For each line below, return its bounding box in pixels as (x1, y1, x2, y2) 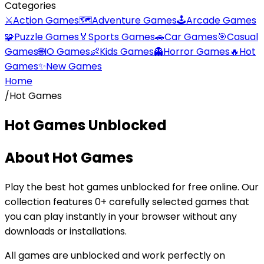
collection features (5, 194, 95, 209)
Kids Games (100, 45, 154, 58)
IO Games (44, 45, 90, 58)
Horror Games (163, 45, 230, 58)
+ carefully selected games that (101, 194, 249, 209)
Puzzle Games (14, 30, 79, 44)
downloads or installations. (5, 224, 127, 238)
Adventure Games (92, 14, 177, 27)
